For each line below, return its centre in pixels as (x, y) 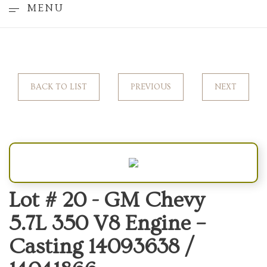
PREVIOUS (150, 87)
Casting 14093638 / (102, 247)
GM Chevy (154, 201)
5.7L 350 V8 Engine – (107, 224)
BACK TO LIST (59, 87)
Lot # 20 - (57, 201)
